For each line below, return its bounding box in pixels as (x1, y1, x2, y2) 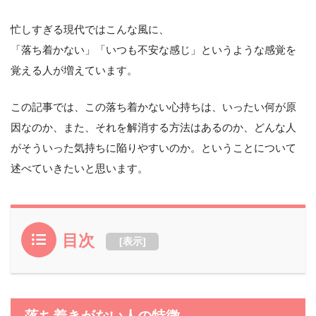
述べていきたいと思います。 (11, 162, 148, 175)
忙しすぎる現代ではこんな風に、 (11, 23, 169, 36)
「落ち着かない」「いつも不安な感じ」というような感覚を (11, 44, 296, 56)
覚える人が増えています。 (11, 64, 138, 77)
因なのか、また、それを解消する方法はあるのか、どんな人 (11, 121, 296, 134)
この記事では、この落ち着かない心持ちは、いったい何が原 (11, 101, 296, 114)
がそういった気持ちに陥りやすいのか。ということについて (11, 142, 296, 154)
